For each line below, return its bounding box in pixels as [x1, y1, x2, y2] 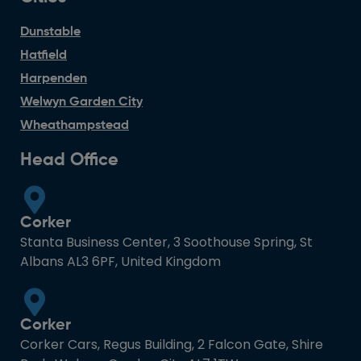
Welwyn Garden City [20, 95, 143, 109]
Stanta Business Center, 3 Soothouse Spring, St [20, 232, 313, 251]
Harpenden [20, 72, 87, 85]
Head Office [20, 151, 118, 169]
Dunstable [20, 25, 81, 39]
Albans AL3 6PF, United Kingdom [20, 251, 221, 271]
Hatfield [20, 48, 67, 62]
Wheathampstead [20, 118, 129, 132]
